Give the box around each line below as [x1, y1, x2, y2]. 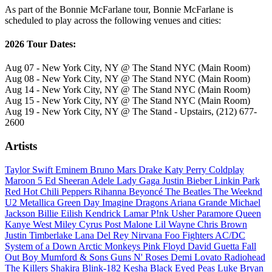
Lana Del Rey [75, 229, 131, 240]
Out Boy [5, 251, 41, 262]
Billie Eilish [38, 208, 85, 219]
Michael [229, 197, 260, 208]
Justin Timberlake [5, 229, 75, 240]
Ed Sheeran [45, 175, 91, 186]
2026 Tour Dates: [5, 38, 76, 49]
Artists [5, 139, 37, 152]
